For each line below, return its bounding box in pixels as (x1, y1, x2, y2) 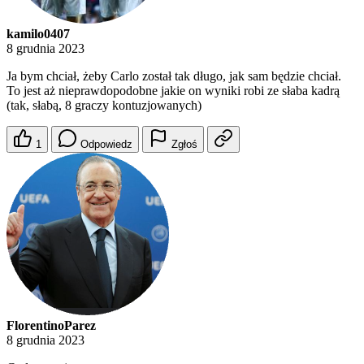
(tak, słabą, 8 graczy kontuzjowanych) (6, 98, 201, 113)
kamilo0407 (6, 27, 70, 41)
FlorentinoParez (6, 318, 96, 333)
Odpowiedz (80, 138, 132, 151)
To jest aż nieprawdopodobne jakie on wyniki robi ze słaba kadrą (6, 84, 340, 98)
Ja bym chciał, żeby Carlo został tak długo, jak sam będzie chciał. (6, 69, 341, 84)
